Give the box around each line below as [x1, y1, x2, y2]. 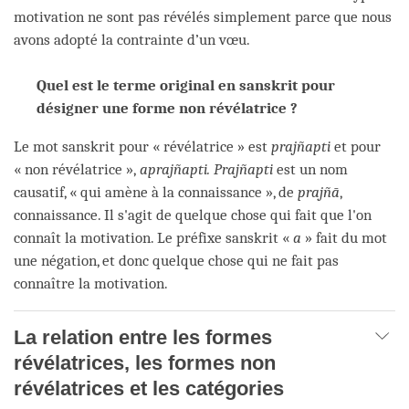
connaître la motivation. [14, 274, 168, 292]
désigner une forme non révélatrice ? [37, 99, 298, 117]
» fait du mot [301, 228, 387, 246]
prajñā [298, 183, 340, 201]
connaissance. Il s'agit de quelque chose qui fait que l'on [14, 205, 372, 224]
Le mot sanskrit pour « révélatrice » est [14, 137, 271, 155]
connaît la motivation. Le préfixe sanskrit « [14, 228, 293, 246]
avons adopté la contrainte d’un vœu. [14, 30, 250, 48]
